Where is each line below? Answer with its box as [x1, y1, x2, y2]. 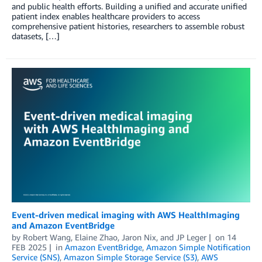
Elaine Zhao [75, 232, 118, 242]
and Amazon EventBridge [12, 220, 115, 230]
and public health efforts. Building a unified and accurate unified [12, 1, 247, 12]
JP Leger [176, 232, 206, 242]
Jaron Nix [122, 232, 156, 242]
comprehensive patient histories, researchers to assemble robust [12, 21, 244, 32]
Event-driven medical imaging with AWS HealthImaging [12, 209, 240, 220]
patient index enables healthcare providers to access [12, 11, 200, 22]
